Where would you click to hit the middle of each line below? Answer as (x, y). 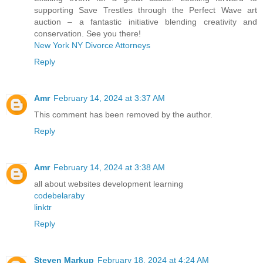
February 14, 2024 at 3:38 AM (109, 168)
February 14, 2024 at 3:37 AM (109, 98)
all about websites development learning (109, 184)
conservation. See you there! (87, 34)
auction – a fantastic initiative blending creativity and (146, 22)
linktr (43, 208)
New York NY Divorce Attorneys (92, 45)
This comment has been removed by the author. (123, 115)
